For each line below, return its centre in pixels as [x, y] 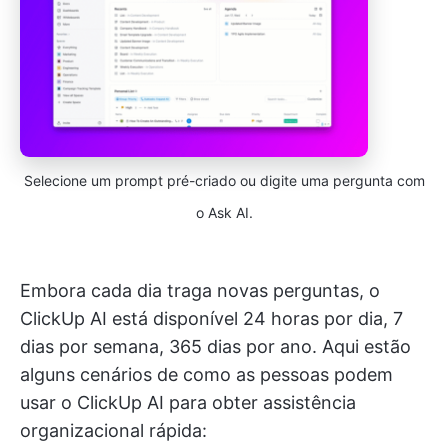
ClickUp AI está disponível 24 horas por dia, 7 [211, 318]
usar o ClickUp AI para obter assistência [188, 402]
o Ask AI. [224, 212]
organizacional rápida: [113, 430]
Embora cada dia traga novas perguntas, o [200, 290]
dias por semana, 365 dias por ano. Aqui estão [215, 346]
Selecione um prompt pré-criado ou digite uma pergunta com [224, 180]
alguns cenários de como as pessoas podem [206, 374]
